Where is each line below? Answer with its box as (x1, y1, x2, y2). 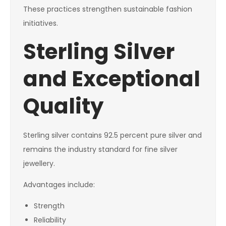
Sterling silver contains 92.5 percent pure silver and (23, 130, 202, 141)
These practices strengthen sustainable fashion (23, 4, 192, 15)
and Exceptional (23, 64, 200, 94)
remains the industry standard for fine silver (23, 144, 178, 155)
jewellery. (23, 158, 55, 169)
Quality (23, 91, 104, 122)
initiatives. (23, 18, 58, 29)
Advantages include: (23, 180, 95, 190)
